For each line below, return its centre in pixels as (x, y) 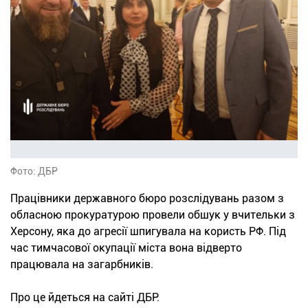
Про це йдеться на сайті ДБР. (85, 297)
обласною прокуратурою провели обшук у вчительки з (153, 214)
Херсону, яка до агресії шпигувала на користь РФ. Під (148, 231)
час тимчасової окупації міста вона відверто (126, 247)
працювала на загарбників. (82, 264)
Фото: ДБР (34, 171)
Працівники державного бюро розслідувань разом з (147, 198)
